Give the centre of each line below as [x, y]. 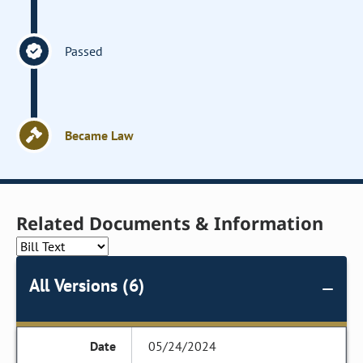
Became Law [100, 135]
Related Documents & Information [170, 223]
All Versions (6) [87, 285]
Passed [84, 51]
